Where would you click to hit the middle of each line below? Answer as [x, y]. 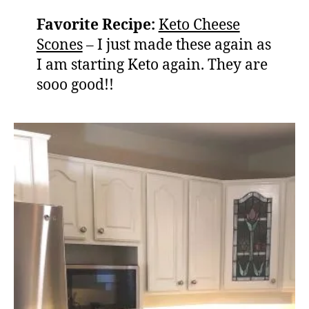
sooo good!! [75, 86]
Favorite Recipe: [96, 26]
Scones [59, 46]
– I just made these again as [177, 46]
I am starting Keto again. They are [152, 66]
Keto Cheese [199, 26]
